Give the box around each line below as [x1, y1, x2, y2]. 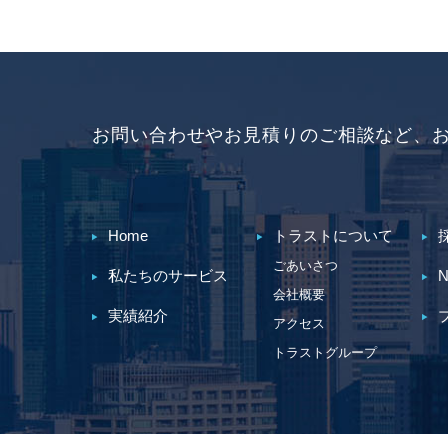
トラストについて [273, 227, 393, 244]
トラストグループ [273, 345, 377, 360]
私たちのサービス [108, 267, 228, 284]
